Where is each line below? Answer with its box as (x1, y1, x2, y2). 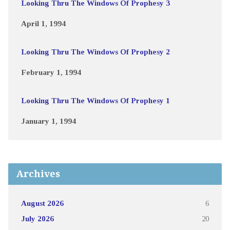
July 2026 (21, 214, 54, 223)
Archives (16, 168, 60, 180)
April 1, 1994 (21, 19, 66, 28)
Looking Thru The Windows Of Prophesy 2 (21, 47, 170, 56)
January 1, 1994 (21, 117, 76, 126)
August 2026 (21, 199, 64, 208)
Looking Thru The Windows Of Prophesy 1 (21, 96, 170, 105)
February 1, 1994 (21, 68, 81, 77)
